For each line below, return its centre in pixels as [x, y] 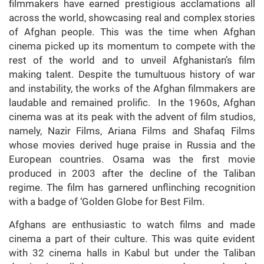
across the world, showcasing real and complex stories [132, 18]
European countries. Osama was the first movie [132, 159]
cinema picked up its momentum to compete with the [132, 46]
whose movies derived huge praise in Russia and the [132, 145]
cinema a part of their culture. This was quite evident [132, 239]
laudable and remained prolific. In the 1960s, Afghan [132, 103]
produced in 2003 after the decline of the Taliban [132, 174]
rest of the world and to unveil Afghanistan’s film [132, 60]
